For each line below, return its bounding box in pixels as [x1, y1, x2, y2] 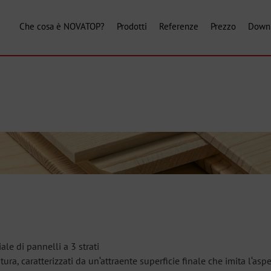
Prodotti [117, 21, 147, 32]
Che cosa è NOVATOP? [19, 21, 105, 32]
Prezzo [211, 21, 236, 32]
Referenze [159, 21, 198, 32]
